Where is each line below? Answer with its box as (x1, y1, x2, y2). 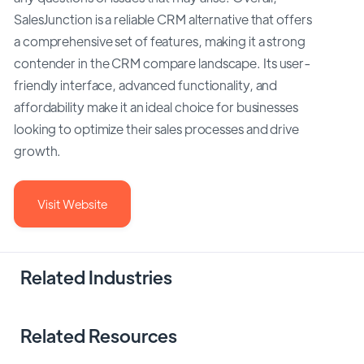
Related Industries (20, 264, 172, 288)
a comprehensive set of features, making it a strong (14, 32, 305, 50)
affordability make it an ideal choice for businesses (14, 98, 298, 116)
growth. (14, 142, 62, 160)
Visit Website (37, 195, 107, 211)
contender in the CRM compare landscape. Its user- (14, 54, 312, 72)
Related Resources (20, 323, 177, 347)
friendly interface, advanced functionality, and (14, 76, 278, 94)
